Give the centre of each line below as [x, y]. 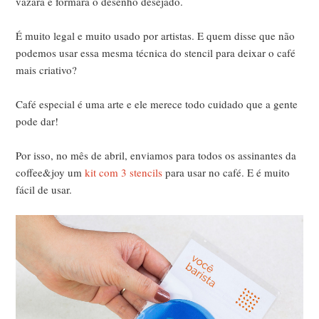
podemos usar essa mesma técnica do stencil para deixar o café [156, 52]
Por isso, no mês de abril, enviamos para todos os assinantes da [156, 155]
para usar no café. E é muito [226, 172]
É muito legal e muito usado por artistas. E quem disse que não [156, 35]
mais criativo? [47, 69]
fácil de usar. [44, 189]
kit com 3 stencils [124, 172]
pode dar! [37, 121]
